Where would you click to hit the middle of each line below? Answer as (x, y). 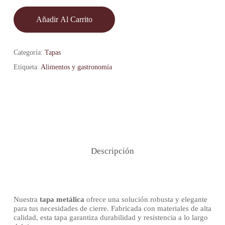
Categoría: (29, 53)
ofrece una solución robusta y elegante (146, 200)
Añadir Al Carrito (64, 20)
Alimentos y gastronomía (76, 67)
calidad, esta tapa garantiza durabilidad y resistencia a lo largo (110, 218)
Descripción (112, 151)
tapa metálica (62, 200)
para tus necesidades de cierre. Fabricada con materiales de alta (112, 209)
